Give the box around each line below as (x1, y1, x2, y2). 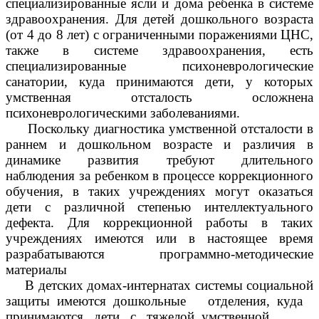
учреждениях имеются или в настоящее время (6, 231, 313, 246)
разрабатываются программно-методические (6, 246, 313, 262)
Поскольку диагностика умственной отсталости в (6, 121, 313, 137)
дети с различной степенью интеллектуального (6, 199, 313, 215)
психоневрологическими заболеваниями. (6, 105, 240, 121)
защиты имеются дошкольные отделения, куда (6, 293, 313, 309)
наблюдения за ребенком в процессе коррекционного (6, 168, 313, 184)
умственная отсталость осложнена (6, 90, 313, 105)
